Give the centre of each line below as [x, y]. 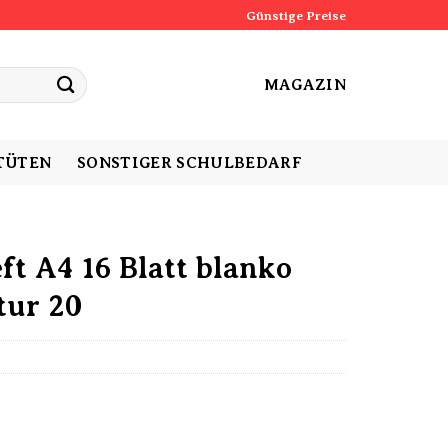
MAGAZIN [304, 84]
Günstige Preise [296, 15]
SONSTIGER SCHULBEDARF [189, 162]
